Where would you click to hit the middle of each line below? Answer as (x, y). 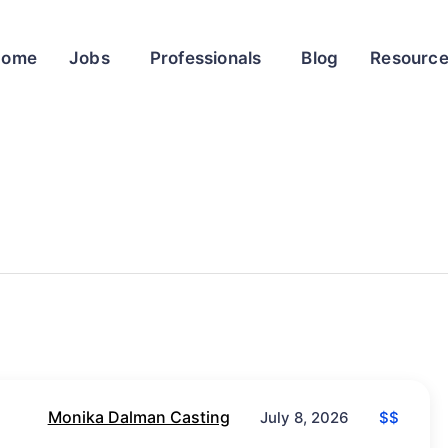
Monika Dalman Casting (138, 417)
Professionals (205, 58)
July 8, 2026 (304, 418)
